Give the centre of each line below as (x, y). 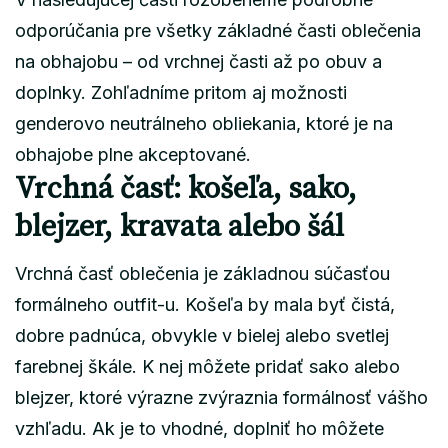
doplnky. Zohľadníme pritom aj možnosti (181, 92)
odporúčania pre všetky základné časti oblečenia (218, 30)
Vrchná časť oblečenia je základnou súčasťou (202, 273)
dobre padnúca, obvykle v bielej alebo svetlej (202, 335)
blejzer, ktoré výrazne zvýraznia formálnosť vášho (221, 397)
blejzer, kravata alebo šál (179, 226)
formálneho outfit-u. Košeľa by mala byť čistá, (205, 304)
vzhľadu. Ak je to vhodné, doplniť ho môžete (199, 428)
